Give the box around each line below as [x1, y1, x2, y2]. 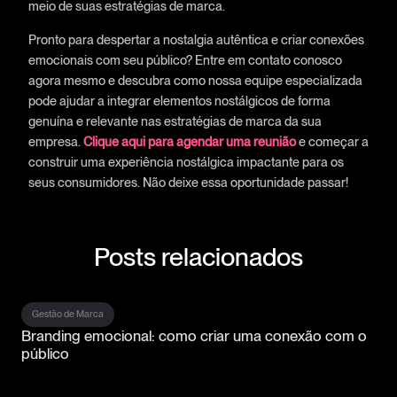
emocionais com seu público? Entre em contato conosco [27, 51, 342, 67]
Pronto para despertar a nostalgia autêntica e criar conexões [27, 31, 364, 47]
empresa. [27, 133, 83, 149]
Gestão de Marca [32, 307, 104, 320]
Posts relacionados [94, 240, 303, 272]
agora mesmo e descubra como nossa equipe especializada [27, 72, 362, 88]
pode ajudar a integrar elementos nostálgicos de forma [27, 92, 331, 108]
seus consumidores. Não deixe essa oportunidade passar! [27, 174, 348, 190]
